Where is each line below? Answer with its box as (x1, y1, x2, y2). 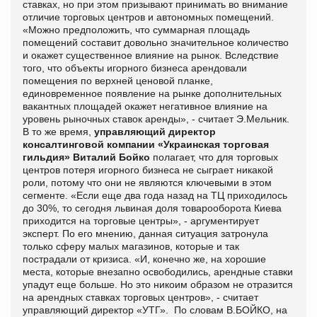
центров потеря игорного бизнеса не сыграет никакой (23, 163, 273, 175)
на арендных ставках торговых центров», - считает (23, 291, 258, 303)
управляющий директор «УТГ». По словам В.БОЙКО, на (23, 304, 287, 316)
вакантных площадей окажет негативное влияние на (23, 100, 267, 112)
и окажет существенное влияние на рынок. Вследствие (23, 49, 279, 61)
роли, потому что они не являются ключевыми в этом (23, 176, 272, 188)
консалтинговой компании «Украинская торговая (23, 138, 269, 150)
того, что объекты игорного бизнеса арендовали (23, 62, 247, 74)
